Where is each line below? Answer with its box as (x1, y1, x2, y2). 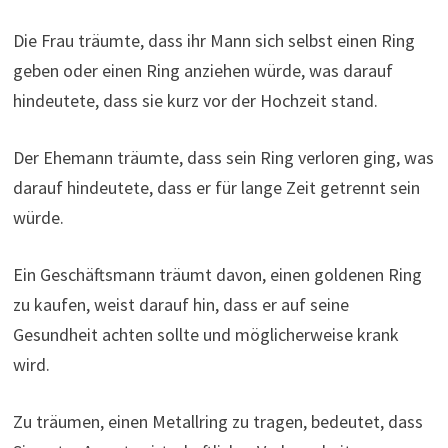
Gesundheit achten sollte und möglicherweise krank (12, 322, 399, 346)
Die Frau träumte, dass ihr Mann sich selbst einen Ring (12, 28, 415, 52)
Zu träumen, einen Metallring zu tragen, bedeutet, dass (12, 409, 423, 433)
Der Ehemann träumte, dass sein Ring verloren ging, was (12, 145, 434, 169)
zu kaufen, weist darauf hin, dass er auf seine (12, 292, 349, 316)
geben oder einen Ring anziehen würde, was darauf (12, 58, 393, 82)
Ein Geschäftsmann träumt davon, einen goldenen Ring (12, 262, 422, 286)
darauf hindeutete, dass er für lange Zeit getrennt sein (12, 175, 420, 199)
